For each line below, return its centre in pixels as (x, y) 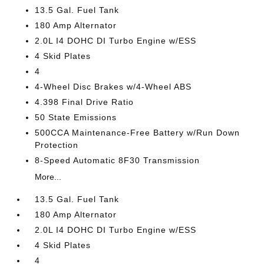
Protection (57, 145)
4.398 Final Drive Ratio (85, 102)
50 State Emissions (76, 117)
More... (48, 177)
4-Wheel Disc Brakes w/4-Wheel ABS (113, 87)
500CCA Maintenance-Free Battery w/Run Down (138, 133)
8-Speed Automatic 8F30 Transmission (118, 160)
